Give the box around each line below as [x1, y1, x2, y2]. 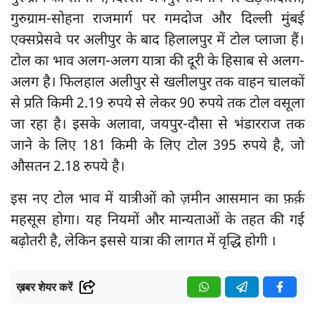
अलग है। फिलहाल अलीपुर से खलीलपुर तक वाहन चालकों [11, 74, 304, 93]
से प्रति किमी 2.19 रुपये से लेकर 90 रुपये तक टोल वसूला [11, 95, 304, 114]
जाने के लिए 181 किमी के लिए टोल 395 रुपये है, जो [11, 137, 304, 156]
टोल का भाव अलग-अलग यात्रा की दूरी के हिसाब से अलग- [11, 53, 304, 72]
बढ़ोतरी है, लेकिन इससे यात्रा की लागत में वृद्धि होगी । [11, 233, 276, 252]
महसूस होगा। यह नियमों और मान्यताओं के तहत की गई [11, 212, 304, 231]
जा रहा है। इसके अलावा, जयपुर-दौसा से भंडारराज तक [11, 116, 304, 135]
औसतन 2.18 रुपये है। [11, 158, 125, 177]
